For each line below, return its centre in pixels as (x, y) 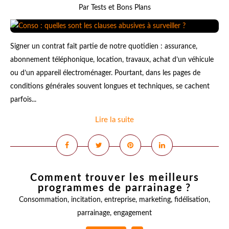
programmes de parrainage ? (114, 188)
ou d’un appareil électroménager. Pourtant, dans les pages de (105, 73)
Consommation (43, 200)
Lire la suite (114, 120)
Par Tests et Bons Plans (114, 8)
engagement (133, 213)
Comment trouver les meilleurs (114, 178)
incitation (86, 200)
